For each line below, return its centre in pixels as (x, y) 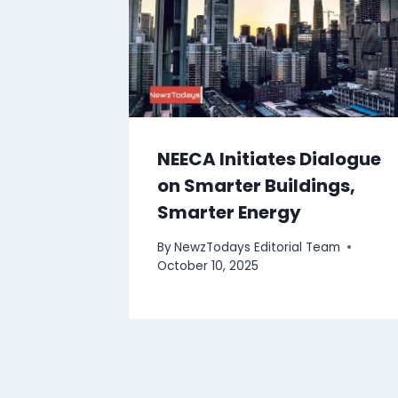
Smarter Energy (229, 212)
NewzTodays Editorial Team (258, 247)
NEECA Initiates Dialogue (269, 159)
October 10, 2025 (208, 266)
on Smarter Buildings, (256, 186)
